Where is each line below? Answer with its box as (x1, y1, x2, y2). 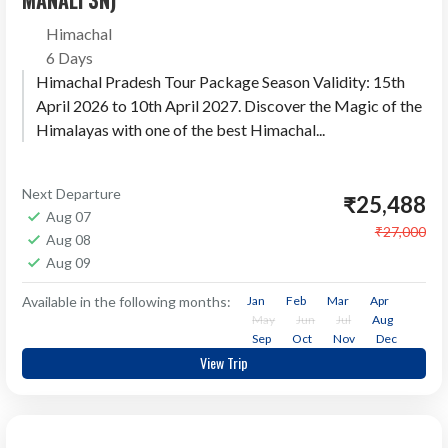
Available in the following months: (22, 293, 232, 311)
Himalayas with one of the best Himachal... (36, 120, 326, 140)
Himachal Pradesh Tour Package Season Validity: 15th (36, 72, 406, 92)
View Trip (199, 352, 248, 374)
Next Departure (22, 185, 122, 203)
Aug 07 (46, 208, 92, 226)
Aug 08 (46, 231, 92, 249)
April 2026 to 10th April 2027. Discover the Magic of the (36, 96, 423, 116)
